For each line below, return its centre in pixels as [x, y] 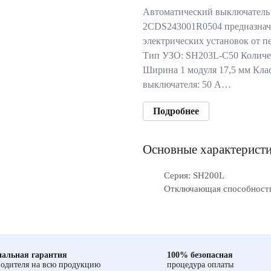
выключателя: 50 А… [187, 84]
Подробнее [176, 111]
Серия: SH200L [194, 175]
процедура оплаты [200, 265]
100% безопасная [200, 255]
